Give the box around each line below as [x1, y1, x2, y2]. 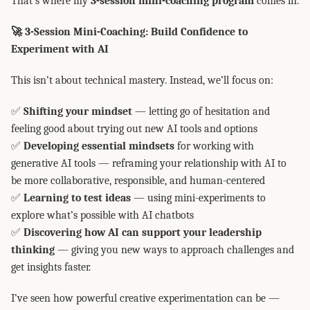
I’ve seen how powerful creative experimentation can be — [11, 292, 280, 304]
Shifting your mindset [24, 105, 132, 118]
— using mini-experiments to [131, 192, 266, 204]
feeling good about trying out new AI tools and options [11, 122, 257, 135]
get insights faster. [11, 261, 91, 273]
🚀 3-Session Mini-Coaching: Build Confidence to [11, 26, 248, 38]
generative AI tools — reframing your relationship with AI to [11, 157, 286, 170]
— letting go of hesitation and [132, 105, 270, 118]
